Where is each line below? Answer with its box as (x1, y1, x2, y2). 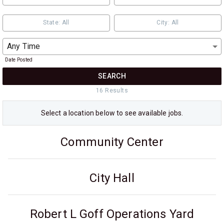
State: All (43, 19, 69, 26)
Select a (40, 108, 68, 117)
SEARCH (97, 72, 126, 80)
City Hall (89, 171, 134, 185)
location (68, 108, 94, 117)
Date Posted (5, 56, 33, 62)
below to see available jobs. (94, 108, 183, 117)
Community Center (60, 135, 163, 149)
